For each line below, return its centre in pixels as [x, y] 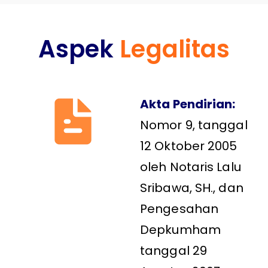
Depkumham [180, 229]
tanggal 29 [173, 250]
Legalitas [175, 49]
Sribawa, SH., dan [192, 188]
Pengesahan [179, 208]
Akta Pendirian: [188, 104]
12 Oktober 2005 [189, 146]
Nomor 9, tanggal [194, 125]
